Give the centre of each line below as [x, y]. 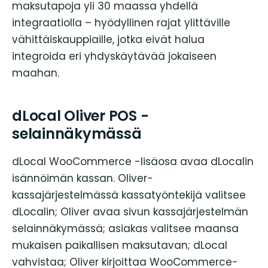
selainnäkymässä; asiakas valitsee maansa [125, 228]
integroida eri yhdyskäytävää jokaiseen [114, 56]
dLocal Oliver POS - [80, 115]
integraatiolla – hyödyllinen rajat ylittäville [121, 22]
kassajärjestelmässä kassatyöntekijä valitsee [129, 195]
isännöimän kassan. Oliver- [83, 178]
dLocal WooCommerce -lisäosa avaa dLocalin [133, 161]
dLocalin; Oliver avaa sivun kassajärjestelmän [130, 211]
